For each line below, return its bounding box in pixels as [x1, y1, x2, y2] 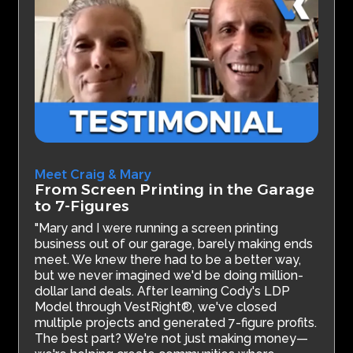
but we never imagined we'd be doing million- [35, 268, 304, 284]
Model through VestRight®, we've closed [35, 299, 277, 315]
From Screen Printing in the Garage [35, 180, 315, 199]
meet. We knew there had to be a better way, [35, 252, 302, 268]
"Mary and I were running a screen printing [35, 221, 279, 236]
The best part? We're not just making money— [35, 331, 309, 347]
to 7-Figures [35, 196, 130, 216]
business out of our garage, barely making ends [35, 236, 314, 252]
